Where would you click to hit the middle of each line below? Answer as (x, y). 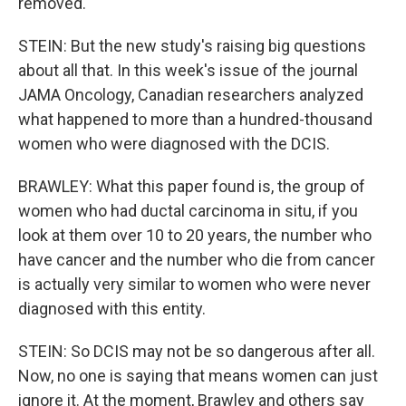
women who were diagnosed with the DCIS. (174, 144)
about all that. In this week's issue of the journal (188, 70)
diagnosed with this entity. (112, 309)
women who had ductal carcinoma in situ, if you (188, 211)
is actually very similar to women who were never (194, 284)
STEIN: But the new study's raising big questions (192, 46)
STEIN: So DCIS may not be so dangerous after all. (197, 351)
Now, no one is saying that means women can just (198, 376)
